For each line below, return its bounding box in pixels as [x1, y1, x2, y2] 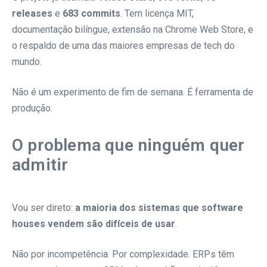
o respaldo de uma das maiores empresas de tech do [12, 39, 235, 51]
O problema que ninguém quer [12, 135, 245, 155]
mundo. [12, 55, 42, 67]
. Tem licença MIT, [120, 7, 194, 19]
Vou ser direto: [12, 201, 75, 213]
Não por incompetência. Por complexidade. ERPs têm [12, 248, 234, 260]
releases [12, 7, 52, 19]
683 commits [63, 7, 120, 19]
